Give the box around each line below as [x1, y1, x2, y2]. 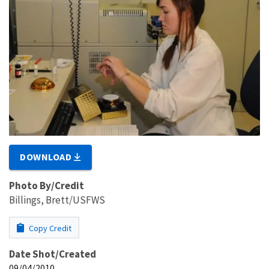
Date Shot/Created [9, 247, 96, 261]
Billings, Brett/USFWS [9, 193, 105, 207]
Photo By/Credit [9, 178, 84, 192]
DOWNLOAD [20, 150, 74, 163]
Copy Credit [27, 222, 71, 234]
